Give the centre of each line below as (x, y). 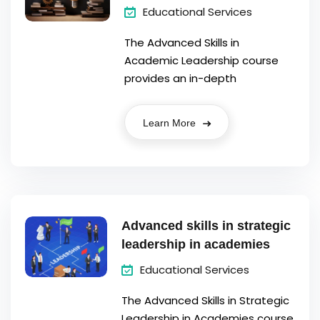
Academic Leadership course (202, 60)
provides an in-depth (181, 78)
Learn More (171, 123)
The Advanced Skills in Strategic (205, 300)
